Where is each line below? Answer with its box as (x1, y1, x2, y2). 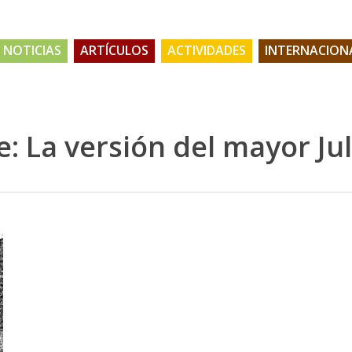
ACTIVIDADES (167, 42, 246, 60)
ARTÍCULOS (80, 42, 148, 60)
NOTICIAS (3, 42, 61, 60)
